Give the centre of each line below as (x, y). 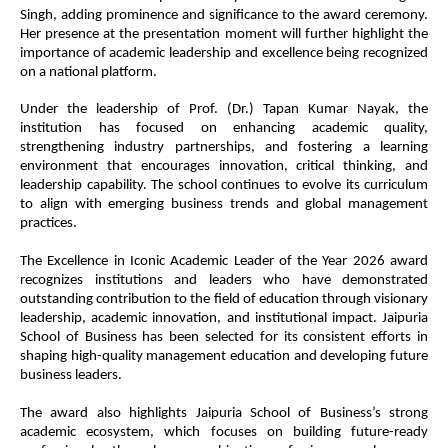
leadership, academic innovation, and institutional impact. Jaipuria (224, 318)
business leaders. (71, 375)
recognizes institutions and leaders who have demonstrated (224, 280)
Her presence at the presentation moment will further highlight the (224, 34)
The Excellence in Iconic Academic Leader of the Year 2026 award (224, 261)
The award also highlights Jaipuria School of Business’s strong (224, 413)
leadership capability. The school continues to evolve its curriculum (224, 186)
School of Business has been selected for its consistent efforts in (224, 337)
